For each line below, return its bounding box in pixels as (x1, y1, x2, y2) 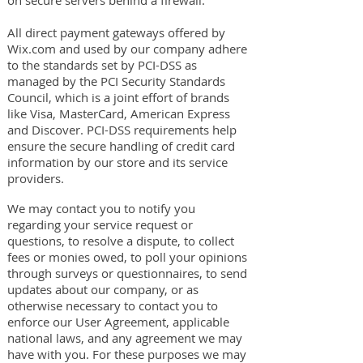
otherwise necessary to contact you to (7, 297, 218, 314)
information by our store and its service (7, 154, 228, 170)
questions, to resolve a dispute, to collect (7, 233, 234, 249)
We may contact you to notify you (7, 200, 195, 216)
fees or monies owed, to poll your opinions (7, 249, 247, 265)
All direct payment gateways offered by (7, 24, 225, 41)
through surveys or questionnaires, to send (7, 265, 247, 281)
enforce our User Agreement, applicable (7, 314, 229, 330)
